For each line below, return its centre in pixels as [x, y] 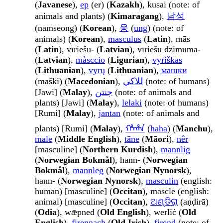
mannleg [88, 170]
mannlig [175, 150]
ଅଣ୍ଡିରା [164, 202]
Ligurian [127, 60]
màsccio [90, 60]
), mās [179, 39]
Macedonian [91, 81]
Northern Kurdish [118, 150]
